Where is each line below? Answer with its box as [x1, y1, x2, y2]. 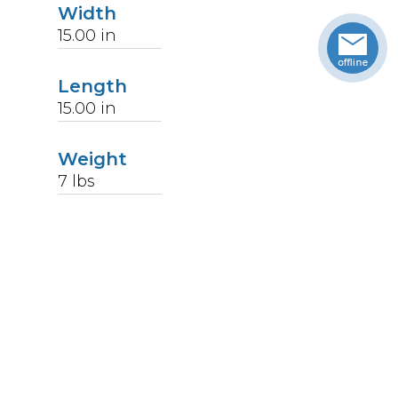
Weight [58, 147, 128, 170]
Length [58, 75, 128, 97]
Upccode [58, 220, 142, 243]
